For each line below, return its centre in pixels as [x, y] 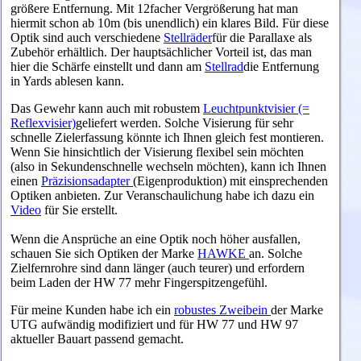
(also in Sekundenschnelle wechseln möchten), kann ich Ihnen [168, 167]
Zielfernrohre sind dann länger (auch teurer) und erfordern [158, 268]
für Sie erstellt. [79, 210]
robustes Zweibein [222, 310]
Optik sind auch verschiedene [87, 38]
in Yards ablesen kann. [67, 81]
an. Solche [276, 254]
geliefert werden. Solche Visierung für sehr [185, 123]
